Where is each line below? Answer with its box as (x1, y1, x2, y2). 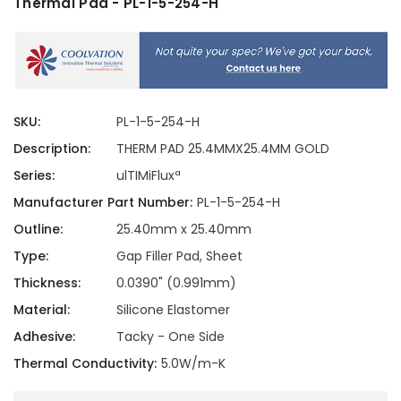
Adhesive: (13, 327, 75, 346)
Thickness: (13, 273, 81, 292)
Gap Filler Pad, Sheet (115, 246, 243, 265)
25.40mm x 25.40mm (115, 219, 252, 238)
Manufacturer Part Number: (13, 192, 192, 211)
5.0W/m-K (160, 354, 226, 372)
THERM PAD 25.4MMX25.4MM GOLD (115, 139, 329, 158)
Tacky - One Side (115, 327, 225, 346)
